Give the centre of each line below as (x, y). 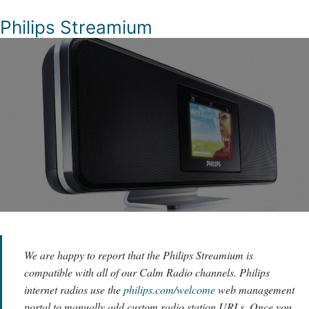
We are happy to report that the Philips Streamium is (139, 255)
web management (255, 290)
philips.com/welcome (169, 290)
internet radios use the (74, 290)
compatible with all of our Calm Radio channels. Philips (147, 272)
